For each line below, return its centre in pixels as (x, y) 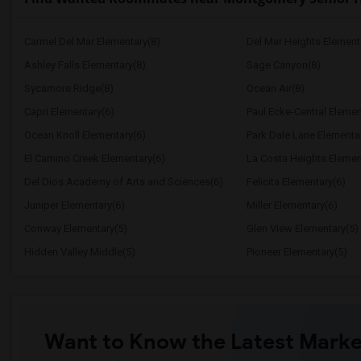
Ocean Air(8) (275, 88)
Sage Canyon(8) (283, 65)
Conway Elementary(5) (76, 228)
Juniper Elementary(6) (75, 205)
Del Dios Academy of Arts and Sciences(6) (124, 182)
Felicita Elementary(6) (296, 182)
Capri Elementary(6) (69, 112)
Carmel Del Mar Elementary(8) (92, 41)
